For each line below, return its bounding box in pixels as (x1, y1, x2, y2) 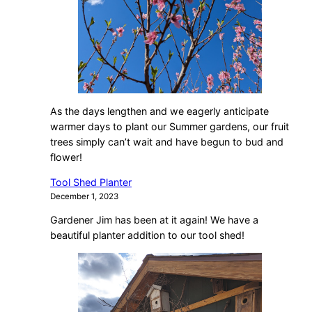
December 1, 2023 (50, 191, 118, 201)
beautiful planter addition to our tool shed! (50, 229, 244, 242)
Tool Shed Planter (50, 175, 132, 188)
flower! (50, 150, 82, 163)
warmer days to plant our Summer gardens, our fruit (50, 120, 289, 132)
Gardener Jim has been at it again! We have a (50, 214, 258, 226)
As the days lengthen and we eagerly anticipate (50, 104, 269, 117)
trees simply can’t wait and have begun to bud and (50, 135, 283, 148)
